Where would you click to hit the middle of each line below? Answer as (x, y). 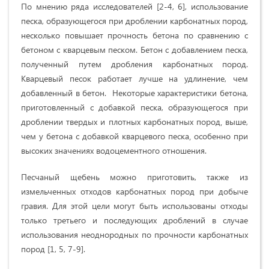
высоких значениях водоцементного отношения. (114, 151)
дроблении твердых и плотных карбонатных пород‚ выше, (134, 122)
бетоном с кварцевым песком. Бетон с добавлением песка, (134, 50)
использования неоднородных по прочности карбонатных (134, 235)
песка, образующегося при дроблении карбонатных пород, (134, 21)
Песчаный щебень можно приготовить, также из (134, 177)
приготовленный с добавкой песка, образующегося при (134, 107)
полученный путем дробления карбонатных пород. (134, 64)
